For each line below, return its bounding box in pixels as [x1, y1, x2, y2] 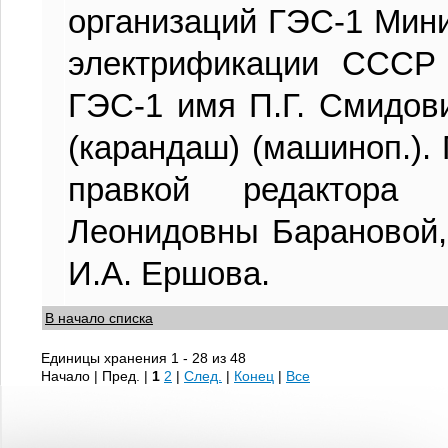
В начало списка [45, 310, 153, 326]
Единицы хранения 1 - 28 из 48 [41, 350, 246, 366]
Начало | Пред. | [41, 368, 152, 384]
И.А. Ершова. [68, 255, 270, 292]
